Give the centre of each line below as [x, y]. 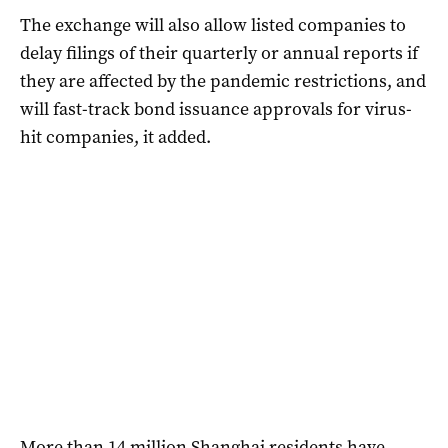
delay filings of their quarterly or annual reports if [219, 53]
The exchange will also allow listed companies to [213, 25]
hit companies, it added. [115, 137]
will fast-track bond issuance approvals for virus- [216, 109]
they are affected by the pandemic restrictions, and [223, 81]
